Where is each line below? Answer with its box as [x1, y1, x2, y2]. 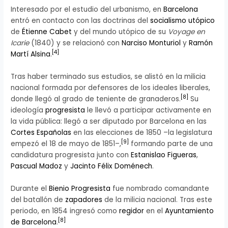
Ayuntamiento [165, 206, 214, 216]
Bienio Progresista [49, 183, 111, 193]
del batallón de [11, 194, 66, 205]
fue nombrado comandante [110, 183, 210, 193]
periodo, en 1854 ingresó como [11, 206, 120, 216]
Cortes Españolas [11, 127, 72, 137]
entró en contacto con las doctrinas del [11, 15, 151, 25]
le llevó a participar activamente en [85, 105, 212, 115]
